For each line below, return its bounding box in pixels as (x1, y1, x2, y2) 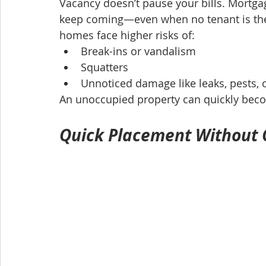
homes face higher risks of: (59, 27, 195, 42)
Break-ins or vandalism (81, 43, 196, 58)
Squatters (81, 59, 128, 74)
